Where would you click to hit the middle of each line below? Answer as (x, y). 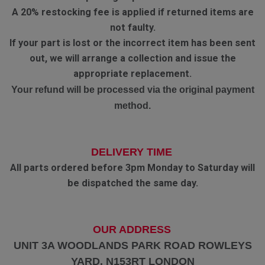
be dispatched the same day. (132, 183)
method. (132, 105)
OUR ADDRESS (132, 229)
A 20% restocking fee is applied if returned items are (132, 12)
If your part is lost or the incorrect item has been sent (132, 43)
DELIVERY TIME (132, 152)
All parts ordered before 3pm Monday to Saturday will (132, 167)
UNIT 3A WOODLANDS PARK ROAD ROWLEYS (132, 245)
